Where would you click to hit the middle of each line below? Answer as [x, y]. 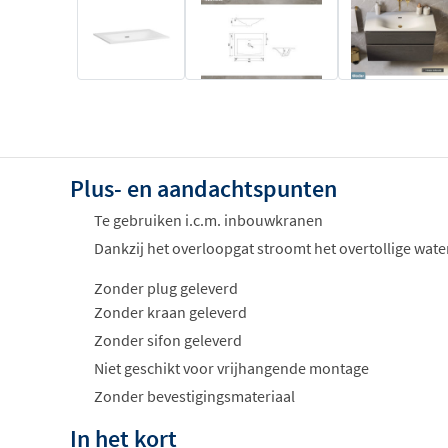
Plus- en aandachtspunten [203, 188]
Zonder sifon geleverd [168, 339]
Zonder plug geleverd [166, 287]
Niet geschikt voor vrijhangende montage [231, 367]
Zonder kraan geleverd [170, 311]
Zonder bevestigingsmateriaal [194, 395]
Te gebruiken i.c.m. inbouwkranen [208, 219]
